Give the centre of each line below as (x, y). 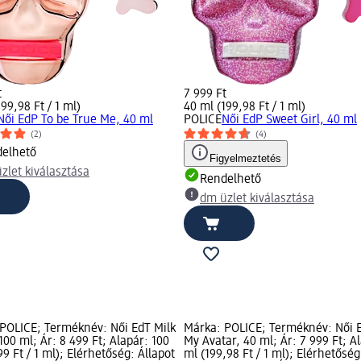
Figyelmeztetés (245, 158)
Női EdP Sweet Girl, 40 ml (289, 120)
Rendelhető (230, 179)
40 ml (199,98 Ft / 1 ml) (245, 107)
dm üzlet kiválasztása (257, 199)
